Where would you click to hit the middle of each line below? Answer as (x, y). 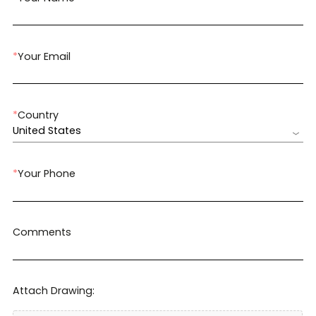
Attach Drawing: (53, 291)
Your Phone (46, 173)
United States (47, 130)
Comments (42, 232)
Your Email (44, 56)
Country (38, 115)
